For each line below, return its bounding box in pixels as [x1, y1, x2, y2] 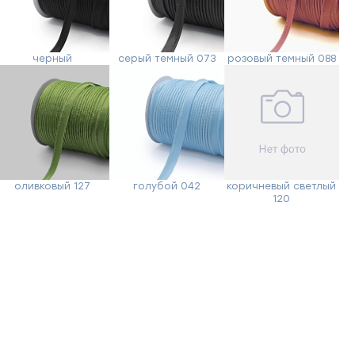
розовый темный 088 [227, 52, 336, 64]
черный [32, 52, 72, 64]
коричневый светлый [227, 180, 337, 192]
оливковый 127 [13, 180, 90, 192]
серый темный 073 [118, 52, 216, 64]
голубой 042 [133, 180, 201, 192]
